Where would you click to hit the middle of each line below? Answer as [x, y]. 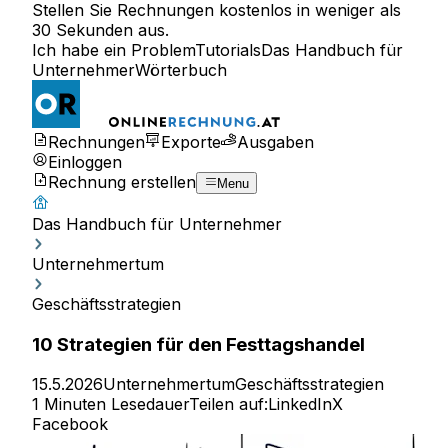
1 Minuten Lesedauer [110, 404]
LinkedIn [300, 404]
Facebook [70, 424]
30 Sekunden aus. [100, 30]
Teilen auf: [228, 404]
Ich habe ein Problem [113, 50]
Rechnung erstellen [122, 182]
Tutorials [228, 50]
